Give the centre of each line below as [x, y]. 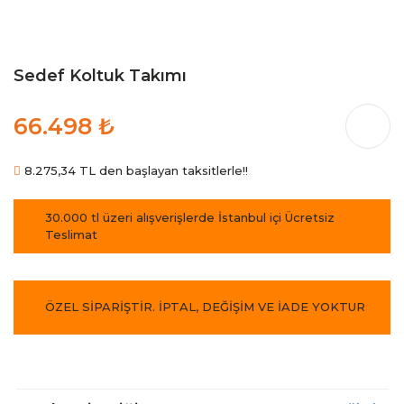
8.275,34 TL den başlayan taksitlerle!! [134, 170]
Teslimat [71, 234]
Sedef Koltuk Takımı [100, 75]
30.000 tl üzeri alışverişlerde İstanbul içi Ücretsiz [190, 217]
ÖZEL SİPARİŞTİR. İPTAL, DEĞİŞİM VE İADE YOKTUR [205, 307]
